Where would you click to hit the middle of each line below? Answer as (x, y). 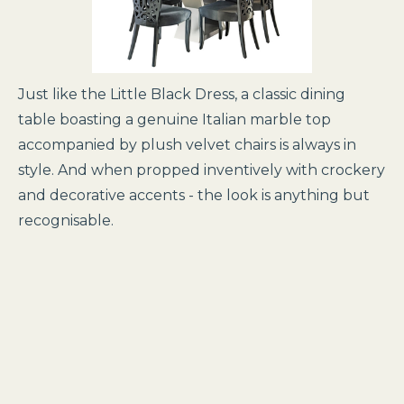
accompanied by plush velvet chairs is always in (187, 145)
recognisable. (66, 220)
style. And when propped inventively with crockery (202, 170)
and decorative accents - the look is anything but (194, 195)
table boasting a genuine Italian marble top (174, 119)
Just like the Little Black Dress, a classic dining (182, 94)
